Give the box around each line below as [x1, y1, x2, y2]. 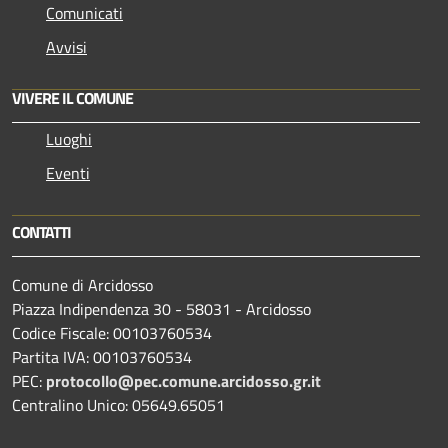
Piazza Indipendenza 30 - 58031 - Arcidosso [12, 296, 311, 321]
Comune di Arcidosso [12, 272, 153, 297]
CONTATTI [12, 219, 71, 244]
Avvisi [46, 34, 87, 59]
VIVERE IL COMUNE [12, 85, 133, 110]
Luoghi [46, 126, 92, 151]
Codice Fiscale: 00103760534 [12, 320, 212, 345]
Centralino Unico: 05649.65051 [12, 392, 225, 417]
